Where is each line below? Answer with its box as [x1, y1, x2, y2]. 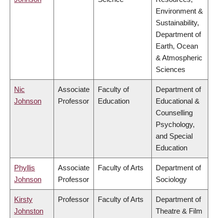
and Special [156, 132, 193, 141]
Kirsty [14, 195, 33, 204]
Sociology [156, 175, 187, 184]
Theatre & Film [156, 207, 202, 216]
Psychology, [156, 120, 195, 129]
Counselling [156, 109, 193, 117]
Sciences [156, 65, 185, 74]
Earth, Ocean [156, 42, 198, 51]
